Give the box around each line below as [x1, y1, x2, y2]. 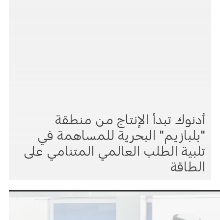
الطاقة [170, 157, 206, 172]
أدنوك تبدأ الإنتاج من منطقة [55, 110, 206, 125]
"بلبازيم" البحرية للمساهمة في [37, 125, 206, 141]
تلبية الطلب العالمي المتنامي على [24, 141, 206, 157]
